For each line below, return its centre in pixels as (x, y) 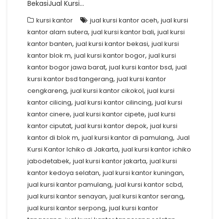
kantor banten (50, 44)
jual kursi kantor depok (111, 126)
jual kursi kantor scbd (148, 185)
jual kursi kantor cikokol (107, 91)
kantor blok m (49, 55)
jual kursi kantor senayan (67, 196)
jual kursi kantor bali (123, 32)
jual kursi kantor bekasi (112, 44)
